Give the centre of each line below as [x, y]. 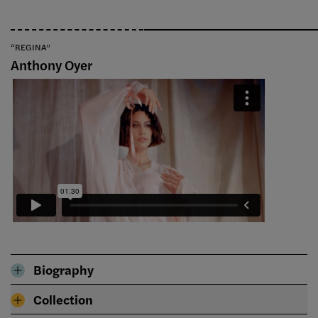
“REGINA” [31, 47]
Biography [64, 270]
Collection [63, 300]
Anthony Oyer [51, 65]
